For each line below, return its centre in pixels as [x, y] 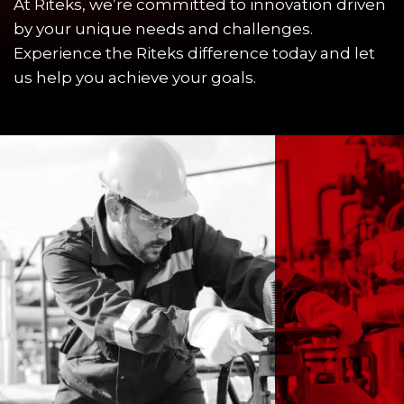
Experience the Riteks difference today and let [194, 53]
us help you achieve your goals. [135, 77]
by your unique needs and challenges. [163, 28]
